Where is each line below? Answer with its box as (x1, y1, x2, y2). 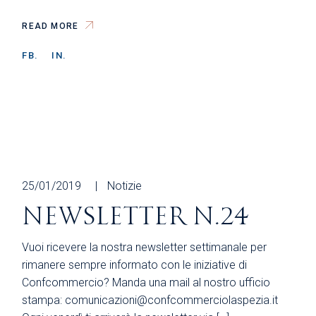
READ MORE (22, 20, 79, 31)
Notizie (107, 178, 142, 193)
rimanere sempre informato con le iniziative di (22, 257, 248, 272)
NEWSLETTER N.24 (22, 202, 249, 231)
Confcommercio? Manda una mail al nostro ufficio (22, 275, 271, 289)
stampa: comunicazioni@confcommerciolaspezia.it (22, 293, 279, 307)
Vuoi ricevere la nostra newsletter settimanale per (22, 240, 267, 254)
